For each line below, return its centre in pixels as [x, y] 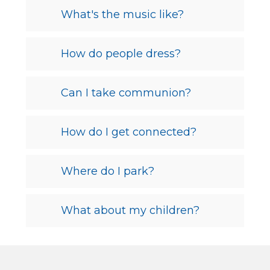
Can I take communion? [126, 93]
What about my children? [130, 210]
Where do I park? [107, 171]
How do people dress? [121, 53]
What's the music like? [122, 14]
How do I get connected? [128, 132]
